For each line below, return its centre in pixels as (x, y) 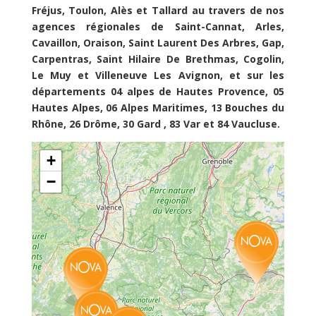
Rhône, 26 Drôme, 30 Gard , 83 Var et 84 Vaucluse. (156, 124)
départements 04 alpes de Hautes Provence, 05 (158, 92)
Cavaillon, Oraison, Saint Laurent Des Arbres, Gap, (158, 43)
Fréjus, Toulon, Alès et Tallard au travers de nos (158, 11)
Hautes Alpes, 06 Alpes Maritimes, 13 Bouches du (158, 108)
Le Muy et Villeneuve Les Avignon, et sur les (158, 75)
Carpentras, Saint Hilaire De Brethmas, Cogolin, (158, 59)
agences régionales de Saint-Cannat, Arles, (158, 27)
